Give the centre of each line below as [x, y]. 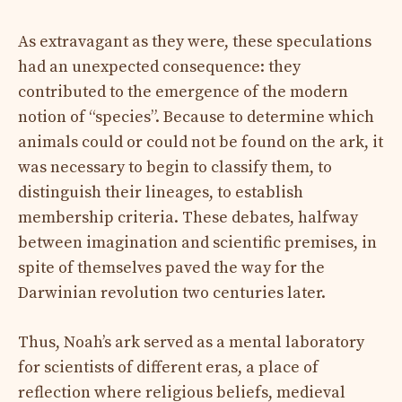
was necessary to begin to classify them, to [175, 167]
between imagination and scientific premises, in [197, 242]
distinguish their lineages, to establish [161, 192]
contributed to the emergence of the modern [183, 92]
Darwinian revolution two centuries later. [172, 293]
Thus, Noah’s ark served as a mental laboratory [191, 342]
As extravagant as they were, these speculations [195, 41]
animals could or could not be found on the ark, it [201, 142]
